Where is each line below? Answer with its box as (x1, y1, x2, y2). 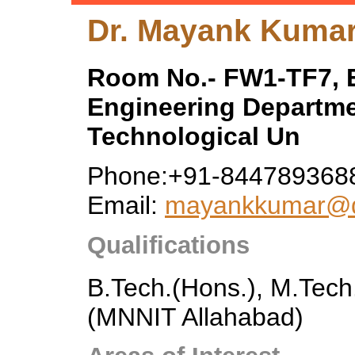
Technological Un (87, 122, 300, 151)
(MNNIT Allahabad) (87, 303, 303, 332)
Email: (87, 191, 165, 220)
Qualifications (87, 231, 250, 259)
